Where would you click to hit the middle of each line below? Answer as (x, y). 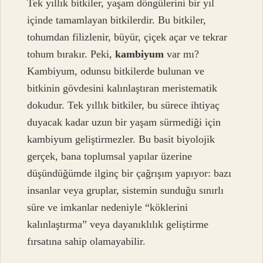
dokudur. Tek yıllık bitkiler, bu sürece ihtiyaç (124, 105)
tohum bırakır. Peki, (71, 54)
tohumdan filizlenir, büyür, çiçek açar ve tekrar (127, 37)
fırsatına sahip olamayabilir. (87, 241)
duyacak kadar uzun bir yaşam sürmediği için (124, 122)
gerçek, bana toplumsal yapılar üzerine (110, 156)
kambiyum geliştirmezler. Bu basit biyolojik (121, 139)
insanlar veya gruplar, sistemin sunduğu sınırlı (126, 190)
